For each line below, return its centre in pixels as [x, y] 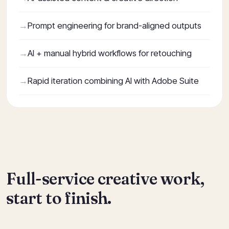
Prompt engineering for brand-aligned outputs [114, 26]
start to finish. [59, 198]
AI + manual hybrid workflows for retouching [110, 53]
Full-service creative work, [105, 179]
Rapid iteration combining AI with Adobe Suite [113, 81]
